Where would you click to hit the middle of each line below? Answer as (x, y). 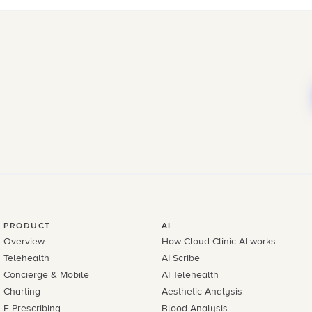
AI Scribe (180, 258)
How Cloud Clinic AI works (218, 241)
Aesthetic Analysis (202, 291)
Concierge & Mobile (47, 275)
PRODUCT (27, 226)
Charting (22, 291)
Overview (24, 241)
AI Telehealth (190, 275)
